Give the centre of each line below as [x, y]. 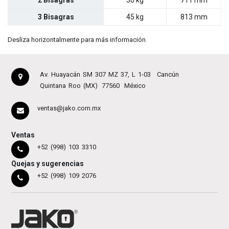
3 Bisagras [56, 17]
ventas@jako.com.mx [69, 108]
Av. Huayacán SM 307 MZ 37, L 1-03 [95, 74]
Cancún [168, 74]
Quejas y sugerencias [48, 163]
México [135, 85]
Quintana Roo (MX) [68, 85]
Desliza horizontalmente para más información [77, 40]
